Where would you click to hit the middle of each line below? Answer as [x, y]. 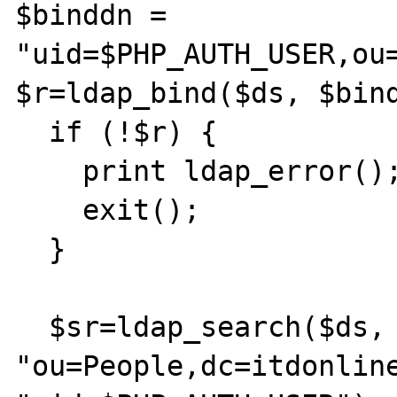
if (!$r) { [32, 132]
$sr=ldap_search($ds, [32, 327]
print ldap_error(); [49, 171]
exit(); [49, 210]
